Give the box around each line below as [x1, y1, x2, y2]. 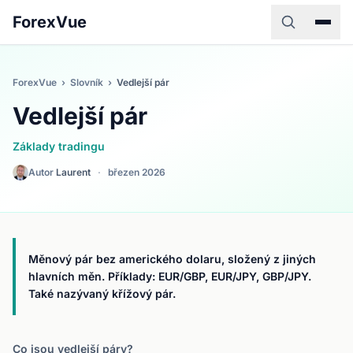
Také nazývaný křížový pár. [28, 287, 176, 300]
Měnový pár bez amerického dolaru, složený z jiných [28, 252, 316, 266]
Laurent [56, 166, 91, 178]
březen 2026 [108, 166, 165, 178]
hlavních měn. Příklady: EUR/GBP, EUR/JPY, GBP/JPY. [28, 269, 311, 283]
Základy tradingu [13, 139, 105, 153]
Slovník [70, 76, 103, 88]
